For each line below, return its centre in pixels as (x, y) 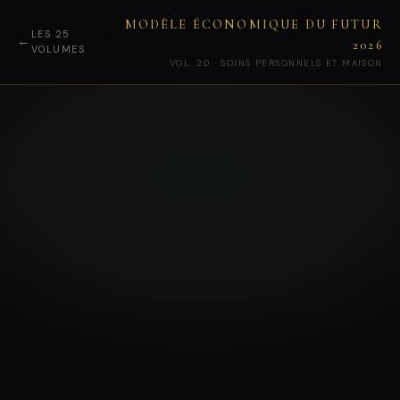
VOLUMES (58, 49)
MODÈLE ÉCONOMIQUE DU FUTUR (254, 25)
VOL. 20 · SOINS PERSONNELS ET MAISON (276, 62)
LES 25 (50, 33)
